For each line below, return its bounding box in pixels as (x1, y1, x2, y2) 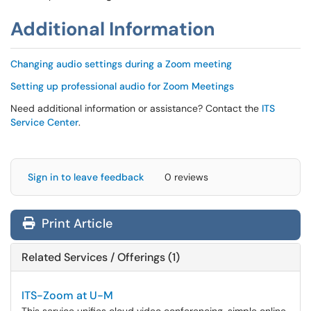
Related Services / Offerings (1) (22, 250, 180, 264)
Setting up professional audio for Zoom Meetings (10, 80, 234, 92)
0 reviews (165, 171, 208, 183)
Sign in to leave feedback (28, 171, 144, 183)
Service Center (10, 116, 78, 128)
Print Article (38, 215, 112, 232)
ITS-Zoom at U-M (22, 288, 113, 303)
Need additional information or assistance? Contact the (10, 102, 262, 115)
